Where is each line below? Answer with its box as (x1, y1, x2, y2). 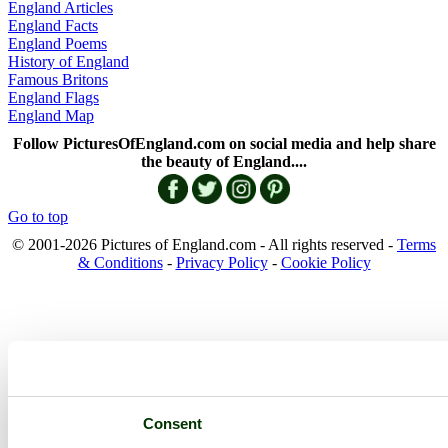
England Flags (8, 89, 99, 107)
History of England (8, 53, 129, 71)
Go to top (8, 208, 68, 226)
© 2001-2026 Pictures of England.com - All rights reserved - (12, 236, 397, 254)
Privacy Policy (175, 254, 268, 272)
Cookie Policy (280, 254, 371, 272)
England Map (8, 107, 94, 125)
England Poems (8, 35, 107, 53)
